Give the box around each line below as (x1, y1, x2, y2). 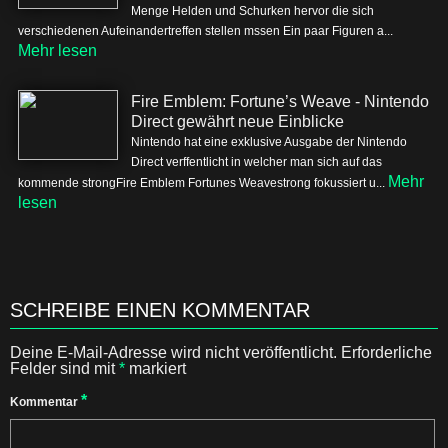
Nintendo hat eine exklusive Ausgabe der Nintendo (131, 135, 407, 149)
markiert (125, 360, 186, 377)
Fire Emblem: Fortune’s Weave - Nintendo (131, 93, 429, 110)
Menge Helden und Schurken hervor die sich (131, 4, 374, 18)
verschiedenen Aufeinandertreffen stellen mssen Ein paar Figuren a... (18, 24, 393, 38)
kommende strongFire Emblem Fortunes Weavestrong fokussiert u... (18, 176, 388, 190)
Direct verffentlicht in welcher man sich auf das (131, 155, 382, 169)
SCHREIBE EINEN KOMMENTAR (10, 299, 310, 321)
